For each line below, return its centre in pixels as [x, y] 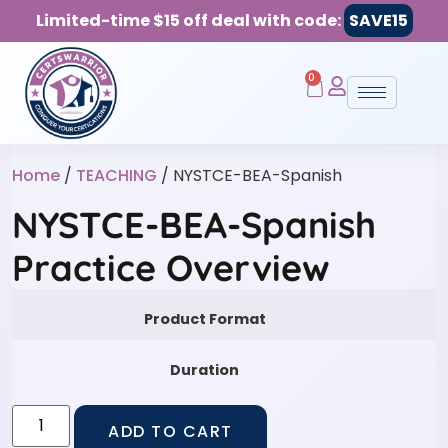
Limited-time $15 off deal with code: [189, 20]
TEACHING [116, 175]
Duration [204, 369]
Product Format [204, 318]
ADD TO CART [170, 432]
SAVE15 [378, 20]
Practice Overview [171, 267]
